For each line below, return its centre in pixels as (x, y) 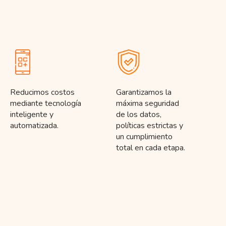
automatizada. (34, 126)
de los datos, (138, 115)
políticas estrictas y (149, 126)
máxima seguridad (147, 104)
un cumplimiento (144, 137)
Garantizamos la (144, 93)
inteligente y (32, 115)
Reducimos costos (42, 93)
